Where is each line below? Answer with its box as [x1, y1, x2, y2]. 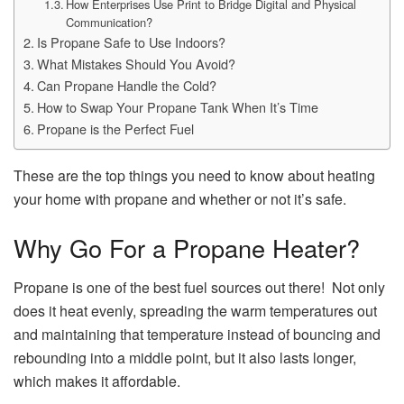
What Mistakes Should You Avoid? [36, 54, 235, 74]
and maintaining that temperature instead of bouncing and [14, 324, 381, 345]
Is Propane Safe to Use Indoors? [36, 32, 225, 52]
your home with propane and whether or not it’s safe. [14, 188, 346, 210]
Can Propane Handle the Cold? [36, 76, 216, 96]
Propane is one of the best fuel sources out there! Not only [14, 277, 385, 298]
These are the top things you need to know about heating [14, 165, 375, 187]
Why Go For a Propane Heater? [14, 229, 360, 265]
